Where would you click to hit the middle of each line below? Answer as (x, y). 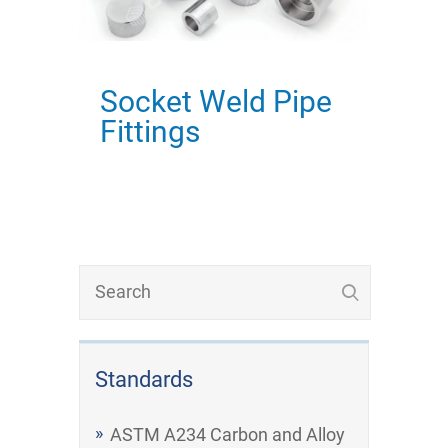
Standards (144, 379)
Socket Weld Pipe (216, 102)
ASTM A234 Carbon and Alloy (227, 434)
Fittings (150, 132)
